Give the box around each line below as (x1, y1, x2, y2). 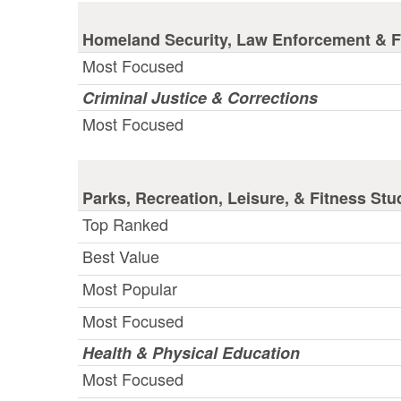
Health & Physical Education (82, 340, 300, 364)
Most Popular (82, 276, 177, 300)
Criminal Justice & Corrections (82, 85, 318, 109)
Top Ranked (82, 211, 168, 235)
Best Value (82, 243, 159, 268)
